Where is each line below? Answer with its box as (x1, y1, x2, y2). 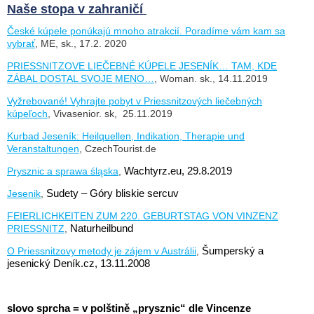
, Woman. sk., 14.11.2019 (154, 72, 268, 84)
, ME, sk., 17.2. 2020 (35, 37, 127, 49)
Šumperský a (202, 245, 264, 257)
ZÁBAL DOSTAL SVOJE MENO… (7, 72, 154, 84)
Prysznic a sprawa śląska (7, 165, 118, 177)
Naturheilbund (70, 222, 133, 234)
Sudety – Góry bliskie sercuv (46, 187, 179, 199)
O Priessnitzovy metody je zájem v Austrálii (7, 245, 196, 257)
